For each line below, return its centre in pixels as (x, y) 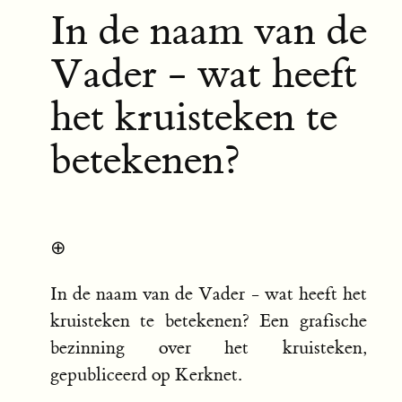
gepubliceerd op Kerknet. (146, 374)
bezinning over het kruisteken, (209, 347)
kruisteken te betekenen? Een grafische (209, 320)
